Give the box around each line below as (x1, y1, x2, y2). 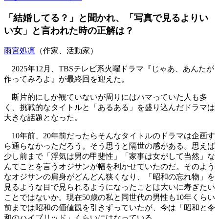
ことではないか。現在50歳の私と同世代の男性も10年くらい (4, 193, 215, 202)
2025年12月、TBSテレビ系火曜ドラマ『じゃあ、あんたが (4, 65, 214, 73)
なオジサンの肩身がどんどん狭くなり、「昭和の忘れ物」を (4, 173, 215, 181)
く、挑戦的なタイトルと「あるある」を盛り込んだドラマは (4, 103, 215, 112)
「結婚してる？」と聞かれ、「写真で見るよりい (4, 12, 208, 23)
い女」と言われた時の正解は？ (4, 25, 134, 36)
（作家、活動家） (35, 46, 98, 55)
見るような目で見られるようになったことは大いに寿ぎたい (4, 183, 215, 192)
